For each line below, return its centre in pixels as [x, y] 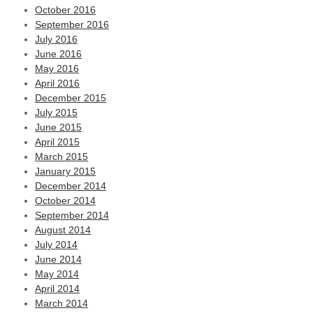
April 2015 [57, 142]
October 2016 [65, 10]
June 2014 [58, 259]
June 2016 [58, 54]
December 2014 [71, 186]
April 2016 [57, 83]
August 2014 [63, 230]
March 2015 [61, 156]
